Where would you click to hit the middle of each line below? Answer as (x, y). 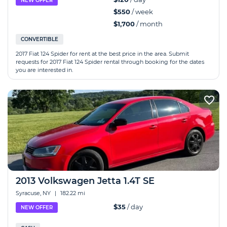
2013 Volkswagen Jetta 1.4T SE (85, 181)
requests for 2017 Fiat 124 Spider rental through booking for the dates (110, 62)
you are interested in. (44, 70)
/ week (142, 12)
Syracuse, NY (34, 193)
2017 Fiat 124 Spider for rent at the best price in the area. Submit (102, 54)
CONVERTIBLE (40, 39)
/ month (149, 24)
